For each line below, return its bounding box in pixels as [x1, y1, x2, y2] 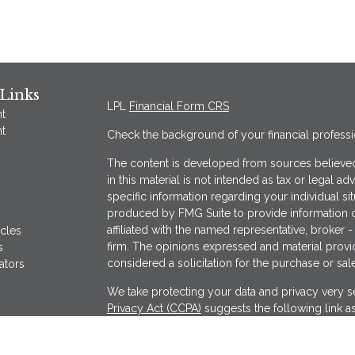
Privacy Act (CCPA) [106, 302, 201, 315]
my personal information [106, 319, 233, 331]
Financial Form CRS [128, 100, 229, 113]
